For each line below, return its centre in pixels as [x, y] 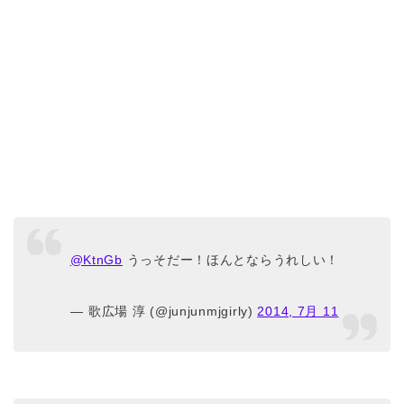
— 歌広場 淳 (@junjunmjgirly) [164, 311]
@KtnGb [96, 259]
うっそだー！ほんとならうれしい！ [231, 259]
